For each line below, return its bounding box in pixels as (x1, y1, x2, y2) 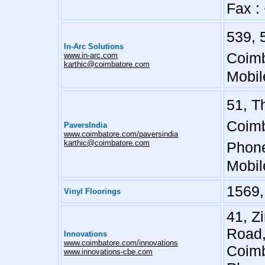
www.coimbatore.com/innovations (64, 238, 178, 247)
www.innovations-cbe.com (64, 247, 153, 256)
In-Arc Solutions (64, 42, 124, 51)
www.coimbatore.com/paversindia (64, 130, 178, 138)
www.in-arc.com (64, 51, 118, 60)
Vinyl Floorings (64, 187, 121, 196)
